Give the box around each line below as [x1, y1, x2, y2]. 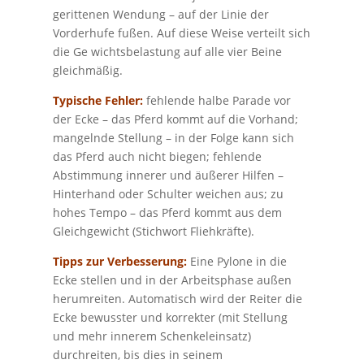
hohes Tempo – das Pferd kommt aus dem [52, 204, 282, 220]
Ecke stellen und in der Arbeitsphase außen [52, 271, 292, 288]
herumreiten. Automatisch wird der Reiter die [52, 290, 302, 306]
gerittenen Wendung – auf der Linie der [52, 6, 269, 22]
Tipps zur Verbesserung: [52, 253, 187, 269]
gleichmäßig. [52, 62, 123, 78]
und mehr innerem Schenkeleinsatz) [52, 327, 251, 344]
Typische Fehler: [52, 92, 143, 108]
